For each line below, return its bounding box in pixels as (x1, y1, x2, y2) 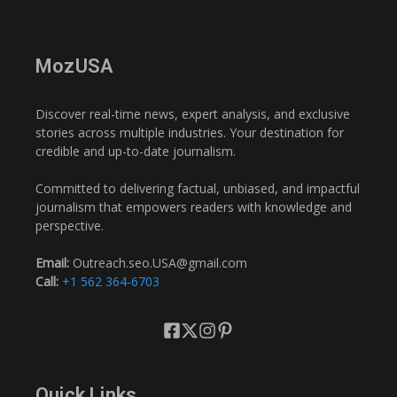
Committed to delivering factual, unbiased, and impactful (35, 179, 360, 197)
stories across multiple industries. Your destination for (35, 123, 344, 141)
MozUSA (35, 54, 113, 77)
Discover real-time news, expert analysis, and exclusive (35, 105, 350, 122)
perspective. (35, 216, 104, 234)
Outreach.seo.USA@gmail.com (69, 253, 247, 271)
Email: (35, 253, 69, 271)
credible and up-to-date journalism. (35, 142, 236, 160)
